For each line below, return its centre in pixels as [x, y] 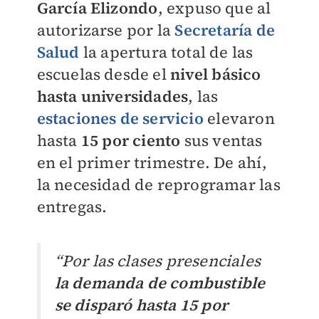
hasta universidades [113, 96]
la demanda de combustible [160, 283]
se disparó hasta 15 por [141, 305]
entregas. [72, 206]
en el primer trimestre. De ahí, [152, 162]
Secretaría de [225, 30]
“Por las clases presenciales [158, 261]
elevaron [239, 118]
